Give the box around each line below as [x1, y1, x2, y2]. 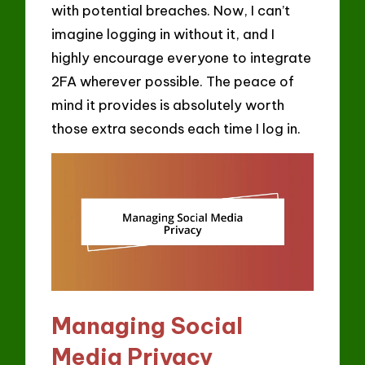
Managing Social [51, 311, 244, 341]
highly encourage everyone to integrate [51, 49, 312, 67]
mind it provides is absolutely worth [51, 96, 285, 114]
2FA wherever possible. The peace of [51, 73, 295, 90]
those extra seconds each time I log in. [51, 120, 301, 138]
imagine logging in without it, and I [51, 25, 275, 43]
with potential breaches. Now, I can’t [51, 2, 291, 20]
